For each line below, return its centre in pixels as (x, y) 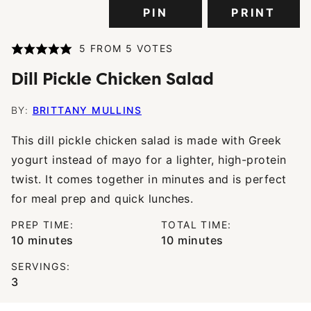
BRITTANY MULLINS (87, 110)
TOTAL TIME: (196, 225)
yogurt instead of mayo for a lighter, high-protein (149, 160)
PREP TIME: (42, 225)
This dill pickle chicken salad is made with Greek (146, 141)
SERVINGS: (41, 267)
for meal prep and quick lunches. (102, 199)
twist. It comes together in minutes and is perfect (149, 179)
